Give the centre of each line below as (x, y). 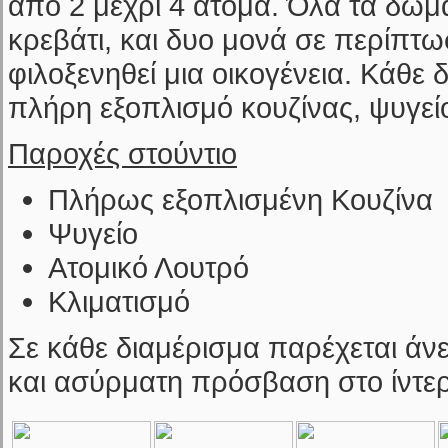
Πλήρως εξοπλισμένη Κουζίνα (240, 199)
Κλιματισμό (119, 301)
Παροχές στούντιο (122, 153)
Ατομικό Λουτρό (148, 267)
